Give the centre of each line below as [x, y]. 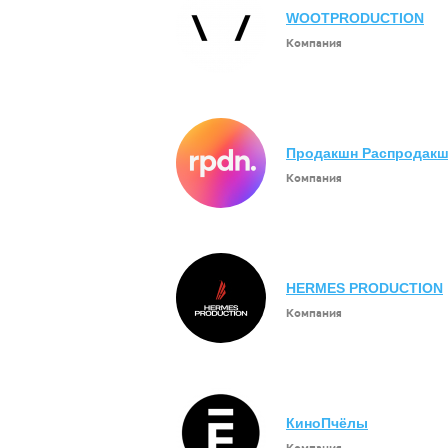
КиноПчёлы [327, 423]
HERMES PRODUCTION [364, 288]
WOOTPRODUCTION [355, 18]
